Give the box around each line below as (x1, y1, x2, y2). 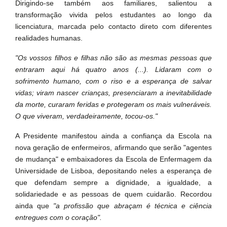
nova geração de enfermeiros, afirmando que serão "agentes (15, 143, 212, 152)
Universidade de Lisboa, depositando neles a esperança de (15, 167, 212, 175)
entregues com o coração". (15, 213, 102, 221)
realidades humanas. (15, 34, 83, 42)
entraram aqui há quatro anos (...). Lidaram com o (15, 65, 212, 73)
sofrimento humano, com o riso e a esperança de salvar (15, 77, 212, 85)
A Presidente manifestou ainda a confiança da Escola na (15, 132, 212, 140)
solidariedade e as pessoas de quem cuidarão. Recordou (15, 190, 212, 198)
